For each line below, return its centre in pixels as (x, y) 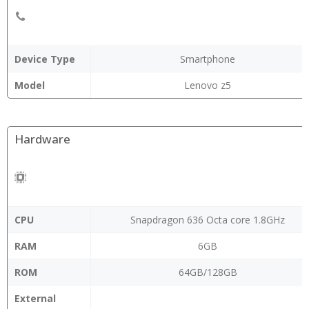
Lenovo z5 (208, 85)
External (35, 298)
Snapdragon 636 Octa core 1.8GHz (208, 220)
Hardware (42, 139)
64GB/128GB (208, 272)
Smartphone (208, 59)
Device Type (45, 59)
